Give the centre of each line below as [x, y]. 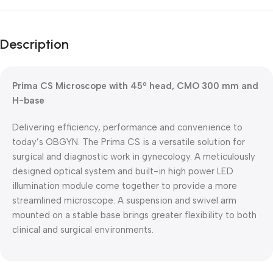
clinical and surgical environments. [83, 229]
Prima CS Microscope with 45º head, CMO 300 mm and [135, 86]
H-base [28, 100]
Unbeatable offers [56, 9]
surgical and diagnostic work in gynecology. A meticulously [134, 156]
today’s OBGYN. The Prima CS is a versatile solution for [129, 142]
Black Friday [62, 28]
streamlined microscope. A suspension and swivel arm [124, 200]
